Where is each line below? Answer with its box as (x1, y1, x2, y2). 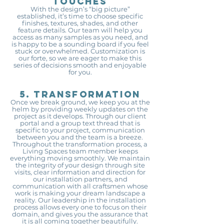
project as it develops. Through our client (14, 112, 146, 120)
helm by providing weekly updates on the (12, 105, 148, 113)
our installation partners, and (32, 175, 127, 183)
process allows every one (13, 203, 93, 211)
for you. (68, 68, 92, 76)
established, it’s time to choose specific (17, 12, 143, 20)
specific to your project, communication (15, 126, 145, 134)
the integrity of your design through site (15, 161, 145, 169)
